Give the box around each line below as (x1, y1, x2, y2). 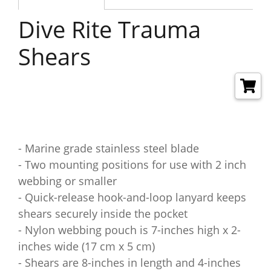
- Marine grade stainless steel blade (18, 141, 199, 155)
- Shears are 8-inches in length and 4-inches (18, 255, 241, 270)
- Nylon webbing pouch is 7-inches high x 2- (18, 223, 241, 237)
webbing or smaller (18, 174, 117, 188)
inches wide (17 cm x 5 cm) (18, 239, 155, 253)
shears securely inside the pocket (18, 206, 188, 221)
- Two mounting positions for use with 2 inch (18, 157, 246, 172)
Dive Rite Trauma (18, 13, 201, 45)
